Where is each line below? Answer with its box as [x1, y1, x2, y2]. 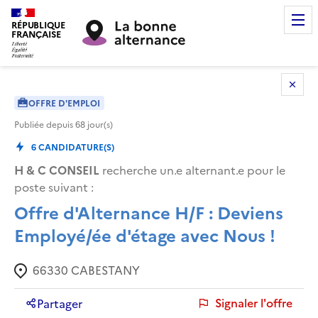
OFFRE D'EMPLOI [28, 96, 100, 109]
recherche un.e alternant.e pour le [99, 161, 285, 177]
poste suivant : [14, 178, 94, 194]
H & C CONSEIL [14, 161, 99, 177]
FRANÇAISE [11, 28, 61, 40]
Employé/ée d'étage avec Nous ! [14, 222, 275, 246]
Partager [37, 295, 82, 311]
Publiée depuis [14, 117, 75, 130]
